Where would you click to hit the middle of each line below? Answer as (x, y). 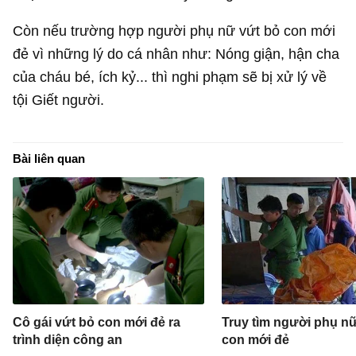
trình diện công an (68, 339)
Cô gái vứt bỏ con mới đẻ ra (97, 322)
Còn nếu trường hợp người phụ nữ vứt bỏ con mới (174, 31)
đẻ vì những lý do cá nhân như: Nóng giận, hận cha (176, 54)
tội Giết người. (59, 100)
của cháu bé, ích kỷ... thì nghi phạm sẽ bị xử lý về (170, 77)
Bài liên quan (49, 158)
